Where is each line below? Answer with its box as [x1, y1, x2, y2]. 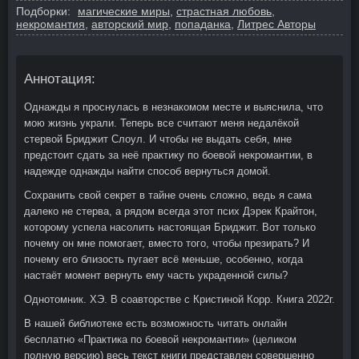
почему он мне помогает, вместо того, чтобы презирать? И [24, 236, 309, 249]
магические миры [78, 4, 170, 18]
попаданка [175, 17, 231, 30]
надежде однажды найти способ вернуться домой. [24, 164, 271, 177]
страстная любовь [176, 4, 272, 18]
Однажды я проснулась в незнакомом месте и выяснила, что [24, 100, 323, 113]
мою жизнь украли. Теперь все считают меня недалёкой [24, 116, 299, 129]
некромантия [16, 17, 85, 30]
